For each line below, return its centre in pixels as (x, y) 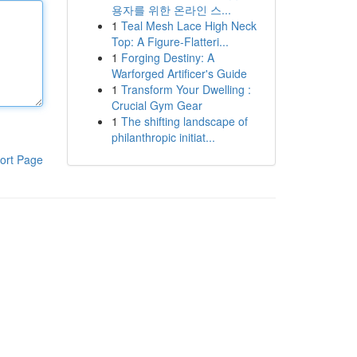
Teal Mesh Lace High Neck (188, 25)
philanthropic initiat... (163, 137)
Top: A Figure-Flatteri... (170, 41)
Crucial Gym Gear (157, 105)
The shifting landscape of (184, 121)
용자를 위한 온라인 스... (171, 10)
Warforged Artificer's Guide (179, 73)
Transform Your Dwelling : (186, 89)
